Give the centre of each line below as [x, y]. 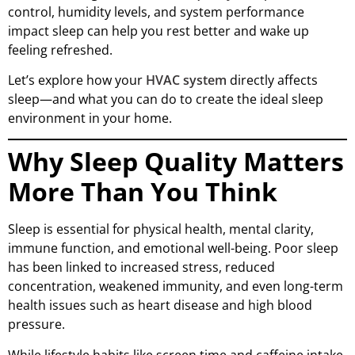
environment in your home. [90, 118]
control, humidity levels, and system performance [156, 11]
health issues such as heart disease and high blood [160, 305]
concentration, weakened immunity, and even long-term [176, 286]
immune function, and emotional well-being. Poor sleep [173, 248]
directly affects [272, 80]
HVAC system [186, 80]
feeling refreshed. [60, 50]
